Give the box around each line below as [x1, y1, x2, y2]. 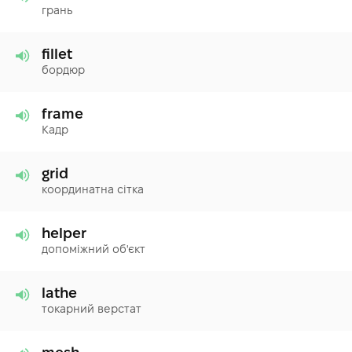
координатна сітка [42, 182, 144, 196]
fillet [42, 46, 72, 61]
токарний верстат [42, 302, 141, 315]
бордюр [42, 63, 85, 76]
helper [42, 225, 86, 240]
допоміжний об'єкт [42, 242, 145, 255]
